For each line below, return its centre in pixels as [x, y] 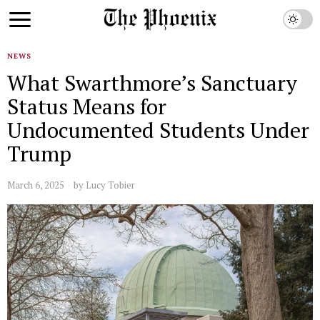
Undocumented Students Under [158, 130]
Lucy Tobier [110, 185]
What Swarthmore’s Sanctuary [152, 83]
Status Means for [87, 106]
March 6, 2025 [36, 185]
